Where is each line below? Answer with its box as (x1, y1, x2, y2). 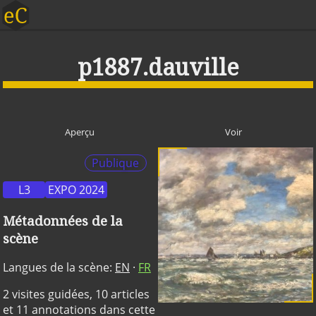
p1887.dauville (77, 51, 239, 82)
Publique (92, 155, 140, 171)
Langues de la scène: (3, 260, 115, 276)
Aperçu (64, 126, 95, 139)
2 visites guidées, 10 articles (3, 286, 150, 303)
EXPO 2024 (48, 182, 104, 197)
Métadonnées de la (3, 211, 123, 229)
